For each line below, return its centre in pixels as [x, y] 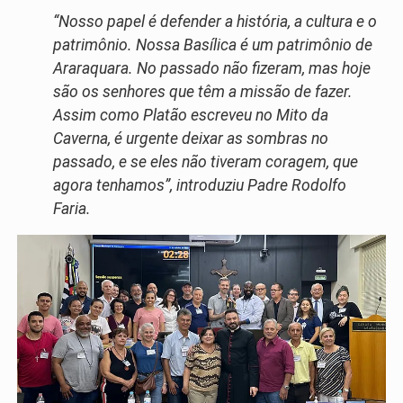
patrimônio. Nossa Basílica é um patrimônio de [213, 45]
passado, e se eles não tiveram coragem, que [206, 161]
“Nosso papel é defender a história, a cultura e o [215, 21]
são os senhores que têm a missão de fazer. [203, 91]
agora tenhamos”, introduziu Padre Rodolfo [200, 185]
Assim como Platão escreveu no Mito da [191, 115]
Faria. [72, 208]
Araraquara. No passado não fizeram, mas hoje [212, 68]
